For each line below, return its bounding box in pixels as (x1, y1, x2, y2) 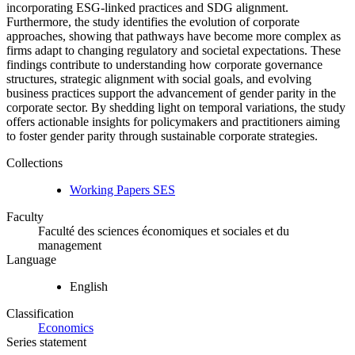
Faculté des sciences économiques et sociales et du (38, 223, 289, 238)
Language (6, 252, 56, 266)
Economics (38, 320, 94, 334)
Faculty (6, 209, 44, 223)
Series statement (6, 334, 86, 349)
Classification (6, 306, 74, 320)
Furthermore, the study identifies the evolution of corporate (6, 14, 300, 29)
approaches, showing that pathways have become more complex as (6, 29, 341, 43)
